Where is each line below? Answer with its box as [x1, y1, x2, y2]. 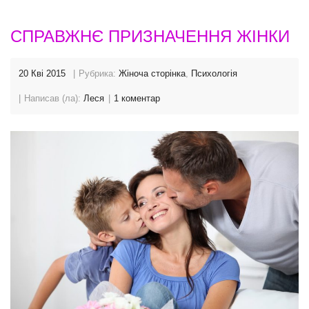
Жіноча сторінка [119, 68, 186, 79]
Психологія [191, 68, 237, 79]
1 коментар [114, 93, 160, 104]
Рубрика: [79, 68, 119, 79]
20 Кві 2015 [19, 68, 66, 79]
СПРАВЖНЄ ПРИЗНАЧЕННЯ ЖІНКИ [10, 27, 290, 46]
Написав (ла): [24, 93, 83, 104]
